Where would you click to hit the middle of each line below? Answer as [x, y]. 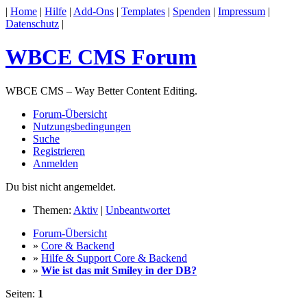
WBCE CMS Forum [101, 57]
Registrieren [59, 151]
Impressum [242, 11]
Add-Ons [94, 11]
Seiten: [22, 293]
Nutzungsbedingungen [82, 126]
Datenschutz [32, 24]
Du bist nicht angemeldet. [61, 186]
